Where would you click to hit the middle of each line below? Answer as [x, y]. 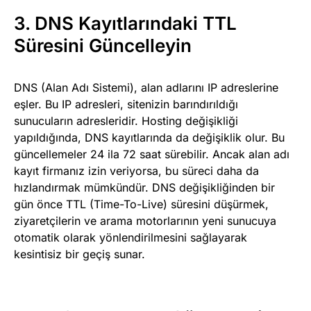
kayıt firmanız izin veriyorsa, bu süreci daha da [136, 170]
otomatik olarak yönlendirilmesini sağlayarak [131, 237]
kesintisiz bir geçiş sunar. [79, 254]
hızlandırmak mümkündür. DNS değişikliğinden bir [144, 187]
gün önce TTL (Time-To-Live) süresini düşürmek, [141, 204]
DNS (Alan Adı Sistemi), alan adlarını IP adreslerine [146, 87]
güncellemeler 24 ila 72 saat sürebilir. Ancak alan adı [152, 154]
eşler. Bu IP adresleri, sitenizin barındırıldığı [126, 104]
